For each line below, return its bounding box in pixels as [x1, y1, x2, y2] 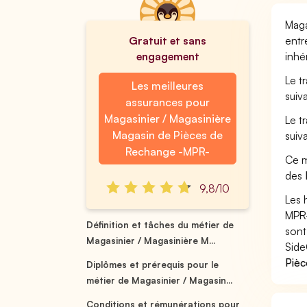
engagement [136, 49, 199, 63]
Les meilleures [131, 79, 204, 93]
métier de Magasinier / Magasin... [86, 275, 233, 286]
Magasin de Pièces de [112, 128, 223, 142]
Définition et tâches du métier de [86, 219, 234, 230]
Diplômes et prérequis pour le [86, 259, 219, 270]
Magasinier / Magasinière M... [86, 235, 216, 246]
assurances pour [125, 95, 210, 109]
